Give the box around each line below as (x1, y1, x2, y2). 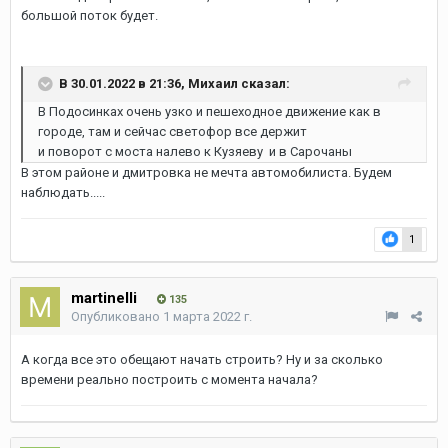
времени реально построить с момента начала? (21, 371, 318, 387)
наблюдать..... (21, 184, 108, 200)
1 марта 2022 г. (163, 308, 252, 324)
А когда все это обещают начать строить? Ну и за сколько (21, 351, 383, 367)
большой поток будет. (21, 7, 161, 23)
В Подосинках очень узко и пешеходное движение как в (38, 103, 381, 119)
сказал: (238, 75, 290, 91)
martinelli (71, 288, 137, 307)
